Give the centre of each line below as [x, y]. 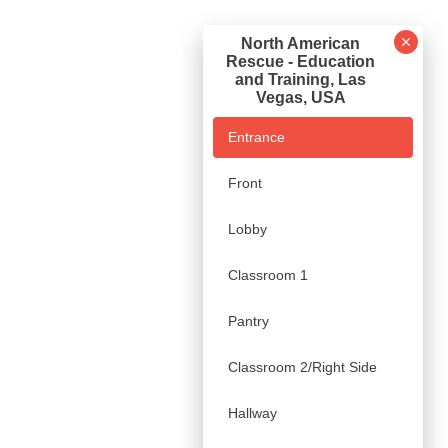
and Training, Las [300, 79]
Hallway [252, 413]
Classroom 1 [268, 275]
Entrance [256, 137]
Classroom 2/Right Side [302, 367]
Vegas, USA [300, 97]
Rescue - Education [300, 61]
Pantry [248, 321]
